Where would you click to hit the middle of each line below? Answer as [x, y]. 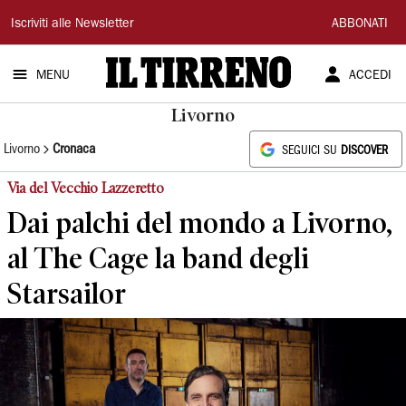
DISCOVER [364, 151]
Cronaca [74, 149]
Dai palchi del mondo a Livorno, [200, 222]
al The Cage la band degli [158, 258]
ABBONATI [360, 24]
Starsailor [67, 293]
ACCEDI [370, 76]
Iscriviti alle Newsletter [72, 24]
